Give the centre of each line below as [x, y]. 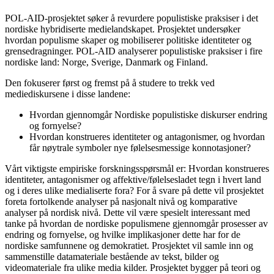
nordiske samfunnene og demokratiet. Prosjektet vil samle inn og [129, 245]
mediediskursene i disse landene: [68, 94]
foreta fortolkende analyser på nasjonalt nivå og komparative [121, 201]
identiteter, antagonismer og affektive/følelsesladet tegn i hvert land [133, 179]
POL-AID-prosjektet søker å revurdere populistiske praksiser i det [131, 18]
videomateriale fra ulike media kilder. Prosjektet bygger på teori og [133, 267]
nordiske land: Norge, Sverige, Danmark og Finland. [106, 62]
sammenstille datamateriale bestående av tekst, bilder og [112, 256]
